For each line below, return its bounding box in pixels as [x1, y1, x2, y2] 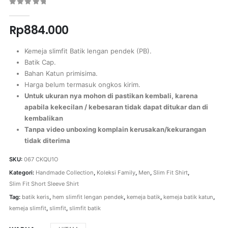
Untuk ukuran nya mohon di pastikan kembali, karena [24, 92, 198, 100]
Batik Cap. [24, 58, 56, 67]
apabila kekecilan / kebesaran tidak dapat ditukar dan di [24, 103, 208, 111]
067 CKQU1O [23, 156, 58, 163]
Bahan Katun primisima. [24, 69, 98, 78]
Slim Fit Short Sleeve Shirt [9, 180, 79, 187]
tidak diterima [24, 136, 70, 145]
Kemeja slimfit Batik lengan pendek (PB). [24, 47, 152, 55]
